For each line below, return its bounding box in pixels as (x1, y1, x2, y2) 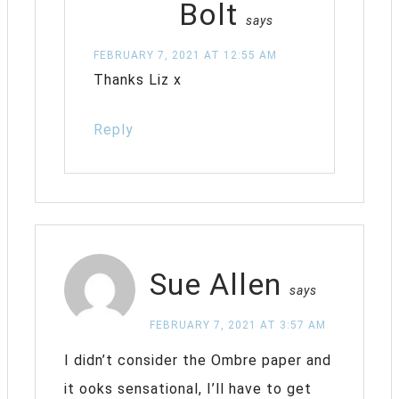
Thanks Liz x (94, 70, 182, 88)
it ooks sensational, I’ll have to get (64, 379, 312, 397)
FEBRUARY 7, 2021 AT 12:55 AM (94, 48, 277, 61)
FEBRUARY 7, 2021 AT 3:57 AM (150, 318, 326, 331)
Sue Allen (150, 265, 281, 302)
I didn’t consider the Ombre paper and (64, 351, 331, 369)
